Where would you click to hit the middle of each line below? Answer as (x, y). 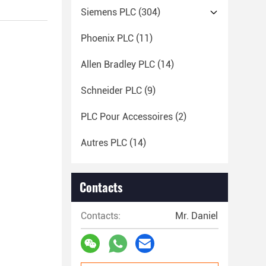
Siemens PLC (108, 12)
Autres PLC (104, 143)
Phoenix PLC (107, 38)
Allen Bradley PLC (118, 64)
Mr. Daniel (197, 216)
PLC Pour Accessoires (127, 117)
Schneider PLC (111, 91)
